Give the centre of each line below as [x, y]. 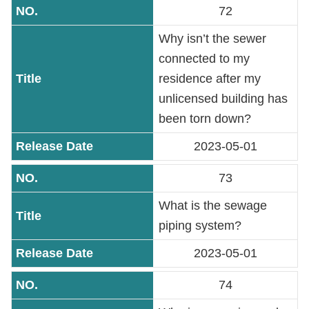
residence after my [210, 79]
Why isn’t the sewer [212, 39]
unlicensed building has [223, 99]
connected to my [204, 59]
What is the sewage [213, 206]
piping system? [200, 226]
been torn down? [205, 119]
